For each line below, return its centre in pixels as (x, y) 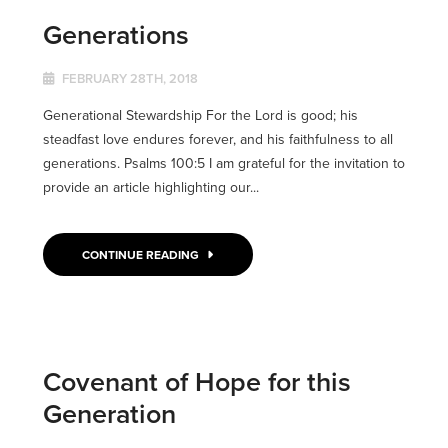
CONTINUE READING (142, 255)
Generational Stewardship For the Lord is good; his (200, 115)
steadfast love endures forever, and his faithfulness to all (217, 139)
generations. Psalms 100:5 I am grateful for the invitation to (223, 163)
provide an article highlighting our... (150, 187)
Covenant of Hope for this (196, 382)
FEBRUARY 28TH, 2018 (128, 79)
